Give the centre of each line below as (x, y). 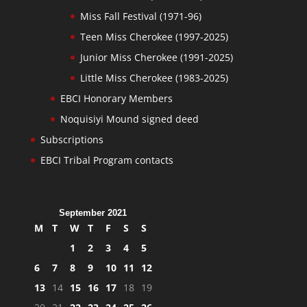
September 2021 (93, 212)
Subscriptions (72, 139)
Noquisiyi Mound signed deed (129, 119)
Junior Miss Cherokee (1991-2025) (156, 57)
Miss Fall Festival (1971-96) (140, 16)
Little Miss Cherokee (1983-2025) (154, 77)
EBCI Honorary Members (116, 98)
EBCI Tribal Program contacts (107, 160)
